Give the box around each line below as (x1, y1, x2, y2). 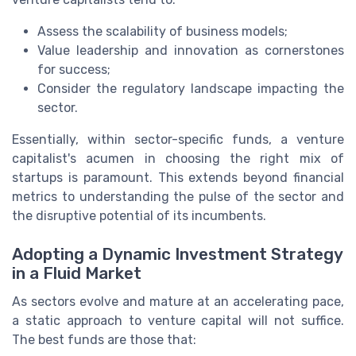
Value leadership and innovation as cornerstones (37, 42, 344, 58)
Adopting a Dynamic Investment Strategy (12, 244, 342, 264)
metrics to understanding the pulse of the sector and (12, 188, 344, 204)
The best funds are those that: (12, 331, 196, 347)
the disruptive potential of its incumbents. (12, 207, 266, 223)
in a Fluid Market (12, 263, 141, 283)
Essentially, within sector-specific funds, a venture (12, 131, 344, 147)
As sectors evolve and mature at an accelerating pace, (12, 293, 344, 309)
